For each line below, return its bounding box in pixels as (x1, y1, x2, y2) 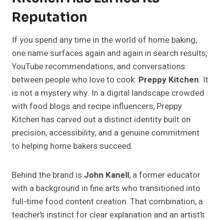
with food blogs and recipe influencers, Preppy (12, 100, 182, 113)
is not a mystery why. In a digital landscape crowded (12, 87, 204, 100)
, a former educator (129, 169, 200, 182)
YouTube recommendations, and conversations (12, 60, 185, 73)
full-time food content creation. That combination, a (12, 195, 203, 208)
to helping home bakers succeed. (12, 140, 133, 153)
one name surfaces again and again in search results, (12, 47, 207, 60)
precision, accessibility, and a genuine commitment (12, 127, 199, 139)
